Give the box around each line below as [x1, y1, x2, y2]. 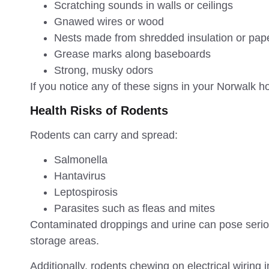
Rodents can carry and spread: [30, 128, 178, 141]
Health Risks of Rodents [30, 103, 168, 117]
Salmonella [54, 154, 107, 166]
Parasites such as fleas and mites [54, 202, 215, 215]
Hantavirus [54, 170, 106, 183]
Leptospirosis [54, 186, 118, 199]
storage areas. [30, 235, 99, 247]
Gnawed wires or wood [54, 15, 164, 28]
